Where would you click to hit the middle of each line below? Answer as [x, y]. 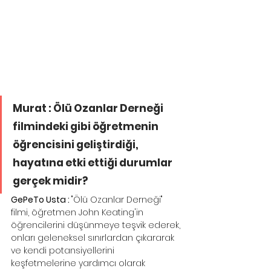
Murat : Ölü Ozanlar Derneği [89, 109]
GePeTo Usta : [41, 200]
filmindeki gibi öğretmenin [87, 127]
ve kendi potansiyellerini [64, 251]
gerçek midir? [50, 181]
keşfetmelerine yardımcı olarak [79, 263]
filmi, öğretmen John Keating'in [78, 213]
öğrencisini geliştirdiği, [77, 145]
